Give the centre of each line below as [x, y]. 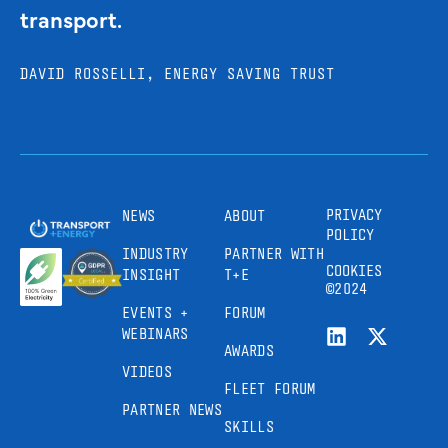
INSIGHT [151, 275]
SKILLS [249, 427]
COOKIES [354, 271]
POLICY [350, 235]
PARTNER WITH [274, 254]
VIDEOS [147, 372]
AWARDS [249, 351]
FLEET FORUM [270, 389]
